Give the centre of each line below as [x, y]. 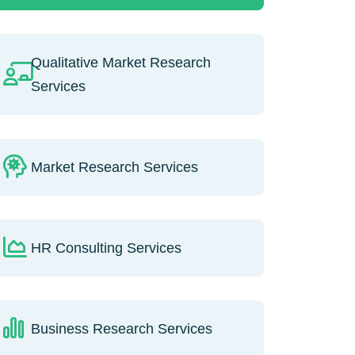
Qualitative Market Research [120, 62]
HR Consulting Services [106, 248]
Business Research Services [121, 328]
